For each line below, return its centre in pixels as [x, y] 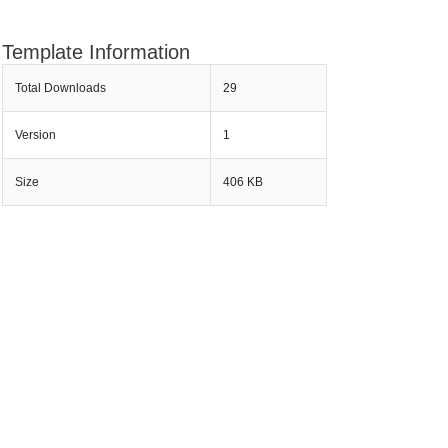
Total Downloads [60, 88]
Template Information [96, 52]
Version [35, 135]
